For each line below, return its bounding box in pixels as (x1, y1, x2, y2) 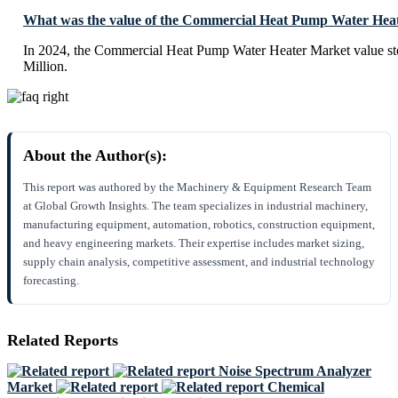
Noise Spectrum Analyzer (219, 363, 371, 378)
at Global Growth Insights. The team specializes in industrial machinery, (23, 199, 368, 213)
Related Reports (7, 331, 118, 350)
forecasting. (23, 274, 79, 288)
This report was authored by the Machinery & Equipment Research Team (23, 180, 371, 195)
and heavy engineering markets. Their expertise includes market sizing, (23, 236, 364, 251)
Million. (23, 59, 68, 75)
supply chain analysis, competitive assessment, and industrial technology (23, 255, 375, 269)
